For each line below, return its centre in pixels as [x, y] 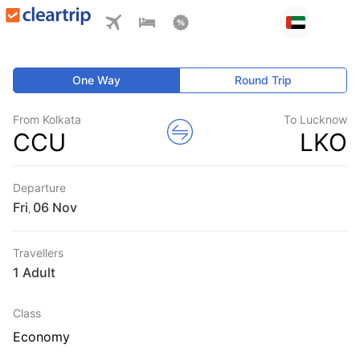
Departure [39, 188]
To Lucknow [315, 119]
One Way [97, 80]
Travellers [38, 253]
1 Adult [34, 272]
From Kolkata [47, 119]
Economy [41, 337]
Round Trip [264, 80]
